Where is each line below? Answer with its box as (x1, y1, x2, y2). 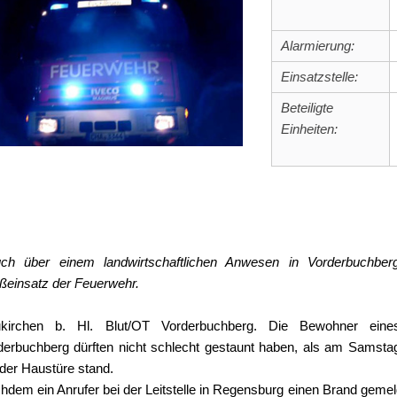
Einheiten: (280, 121, 338, 137)
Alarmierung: (280, 38, 354, 54)
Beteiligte (280, 100, 333, 116)
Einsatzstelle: (280, 69, 358, 85)
